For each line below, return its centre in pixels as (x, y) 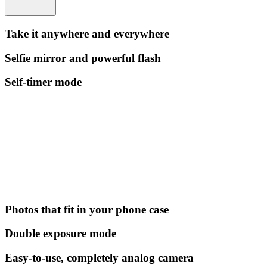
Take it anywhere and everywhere (87, 33)
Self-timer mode (43, 82)
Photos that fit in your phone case (87, 209)
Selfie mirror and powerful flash (83, 58)
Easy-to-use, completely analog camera (99, 258)
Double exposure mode (60, 234)
